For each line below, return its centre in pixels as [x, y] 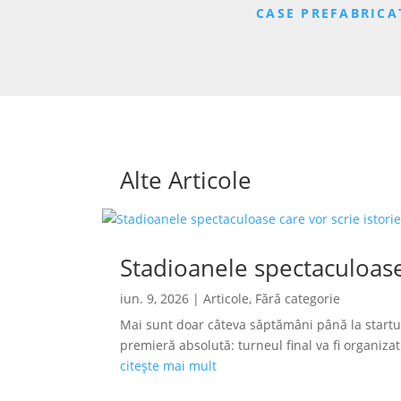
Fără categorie [298, 299]
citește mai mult [169, 366]
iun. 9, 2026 [155, 299]
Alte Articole [186, 179]
